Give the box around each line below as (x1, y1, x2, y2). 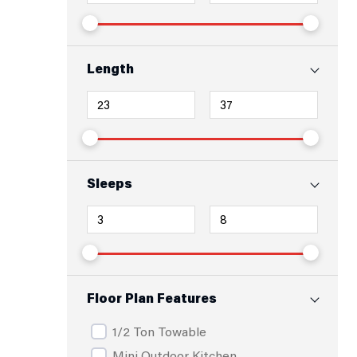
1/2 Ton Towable (112, 323, 206, 339)
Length (87, 60, 134, 76)
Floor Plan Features (87, 289, 217, 306)
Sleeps (87, 175, 132, 191)
